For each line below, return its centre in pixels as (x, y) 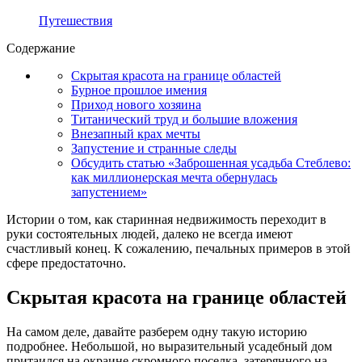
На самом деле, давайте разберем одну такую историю (157, 331)
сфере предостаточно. (66, 263)
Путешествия (76, 20)
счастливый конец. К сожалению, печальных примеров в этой (179, 248)
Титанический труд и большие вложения (184, 119)
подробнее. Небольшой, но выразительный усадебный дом (169, 346)
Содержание (41, 48)
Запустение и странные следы (154, 148)
